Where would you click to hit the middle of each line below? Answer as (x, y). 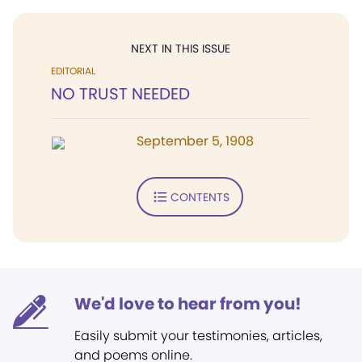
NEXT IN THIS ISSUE (181, 48)
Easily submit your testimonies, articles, (198, 336)
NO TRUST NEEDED (120, 94)
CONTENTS (200, 197)
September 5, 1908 (195, 141)
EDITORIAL (73, 71)
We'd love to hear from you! (188, 304)
